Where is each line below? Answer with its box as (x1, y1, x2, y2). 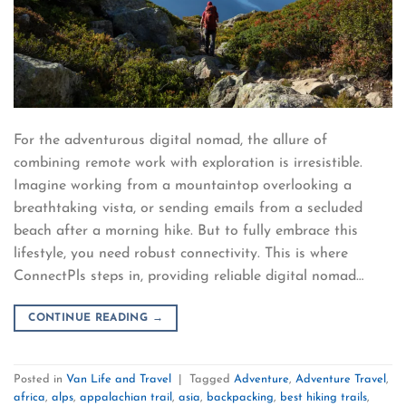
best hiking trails (280, 391, 367, 404)
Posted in (14, 373, 66, 386)
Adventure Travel (295, 373, 386, 386)
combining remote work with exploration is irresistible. (14, 155, 362, 170)
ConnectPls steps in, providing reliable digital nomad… (14, 268, 363, 284)
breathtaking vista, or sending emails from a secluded (14, 200, 362, 216)
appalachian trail (80, 391, 172, 404)
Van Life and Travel (66, 373, 171, 386)
